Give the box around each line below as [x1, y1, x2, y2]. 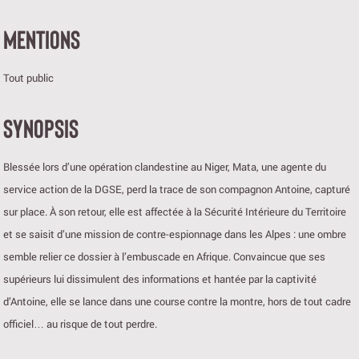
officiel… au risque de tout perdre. [3, 317, 157, 332]
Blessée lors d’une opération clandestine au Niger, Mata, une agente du [3, 159, 326, 175]
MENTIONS [3, 23, 80, 54]
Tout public [3, 71, 54, 86]
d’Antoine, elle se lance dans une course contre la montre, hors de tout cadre [3, 294, 351, 309]
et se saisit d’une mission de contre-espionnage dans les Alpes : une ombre [3, 227, 346, 242]
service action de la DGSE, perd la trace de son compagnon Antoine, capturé [3, 182, 350, 197]
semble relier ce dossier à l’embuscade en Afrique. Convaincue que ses [3, 249, 325, 264]
